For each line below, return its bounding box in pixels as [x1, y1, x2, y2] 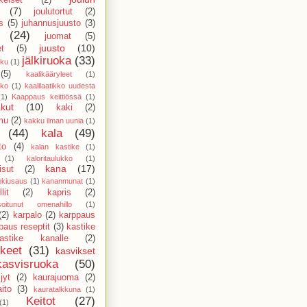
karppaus [59, 210, 95, 220]
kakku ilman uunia [24, 116, 84, 125]
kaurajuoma [33, 272, 79, 282]
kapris [47, 187, 71, 197]
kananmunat [42, 176, 84, 185]
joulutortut [34, 6, 73, 16]
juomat [45, 31, 71, 41]
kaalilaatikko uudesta [25, 81, 95, 90]
